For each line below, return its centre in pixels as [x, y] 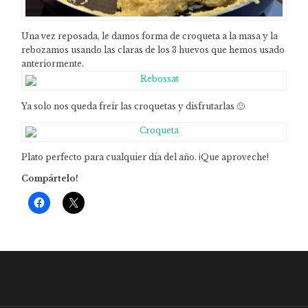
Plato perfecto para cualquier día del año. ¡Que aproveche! [145, 157]
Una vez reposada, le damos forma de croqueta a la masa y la [150, 36]
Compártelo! [50, 179]
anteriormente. [53, 64]
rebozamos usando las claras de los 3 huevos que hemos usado [153, 50]
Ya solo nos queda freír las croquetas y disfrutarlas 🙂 [133, 106]
